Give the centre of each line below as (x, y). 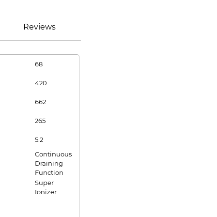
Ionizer (46, 192)
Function (49, 172)
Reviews (39, 27)
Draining (49, 163)
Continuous (53, 154)
